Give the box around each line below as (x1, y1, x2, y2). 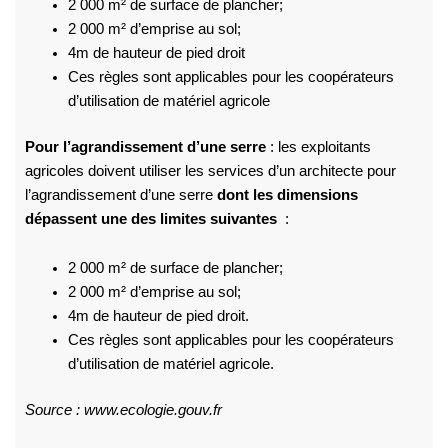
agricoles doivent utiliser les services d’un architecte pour (24, 162, 396, 179)
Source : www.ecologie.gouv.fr (24, 402, 222, 419)
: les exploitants (265, 138, 371, 155)
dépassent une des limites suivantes (24, 210, 277, 227)
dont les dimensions (216, 186, 358, 203)
